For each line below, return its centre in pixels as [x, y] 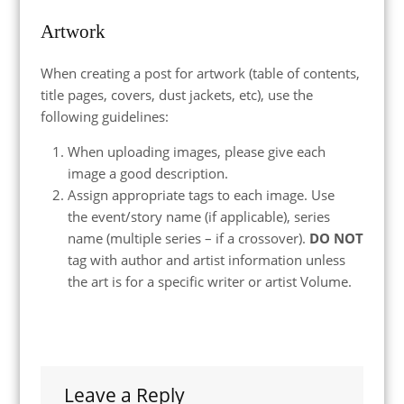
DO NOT [336, 238]
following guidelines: [104, 116]
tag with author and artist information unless [206, 259]
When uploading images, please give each [196, 151]
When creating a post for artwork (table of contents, [200, 73]
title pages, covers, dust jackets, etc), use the [176, 94]
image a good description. [147, 173]
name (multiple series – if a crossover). [188, 238]
